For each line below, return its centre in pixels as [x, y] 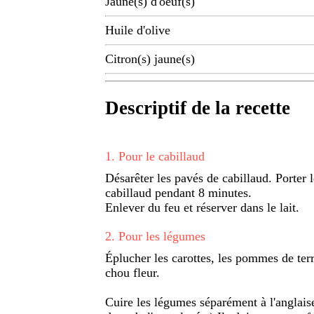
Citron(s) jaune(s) [150, 59]
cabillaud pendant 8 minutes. [178, 192]
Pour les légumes [162, 236]
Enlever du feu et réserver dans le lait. [202, 207]
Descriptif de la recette [198, 108]
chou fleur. [132, 272]
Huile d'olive [138, 30]
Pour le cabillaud [162, 156]
